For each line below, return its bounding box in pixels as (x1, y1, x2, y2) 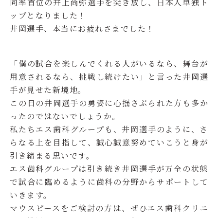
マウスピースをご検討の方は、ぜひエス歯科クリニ (10, 202, 208, 214)
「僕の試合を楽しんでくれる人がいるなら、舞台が (10, 58, 208, 69)
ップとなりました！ (10, 10, 87, 21)
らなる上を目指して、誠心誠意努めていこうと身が (10, 137, 208, 148)
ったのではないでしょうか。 (10, 110, 121, 122)
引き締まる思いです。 (10, 150, 94, 161)
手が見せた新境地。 (10, 84, 87, 95)
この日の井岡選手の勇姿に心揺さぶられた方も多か (10, 97, 208, 109)
